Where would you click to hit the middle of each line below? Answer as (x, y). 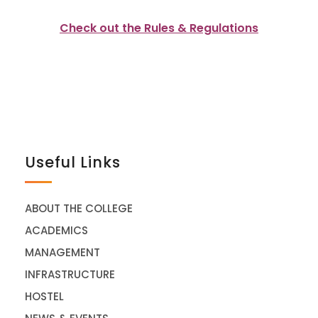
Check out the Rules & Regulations (159, 28)
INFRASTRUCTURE (70, 275)
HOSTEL (44, 297)
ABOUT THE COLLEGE (79, 209)
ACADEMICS (56, 231)
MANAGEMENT (62, 253)
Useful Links (73, 163)
